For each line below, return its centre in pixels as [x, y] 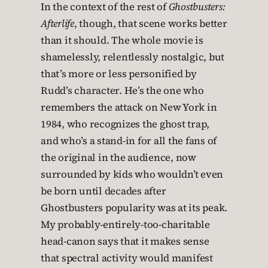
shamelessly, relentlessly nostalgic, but [133, 57]
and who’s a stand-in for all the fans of [129, 141]
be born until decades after [103, 191]
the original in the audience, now [118, 158]
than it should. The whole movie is [122, 41]
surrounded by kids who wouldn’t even [132, 175]
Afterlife [57, 24]
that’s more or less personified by [119, 74]
